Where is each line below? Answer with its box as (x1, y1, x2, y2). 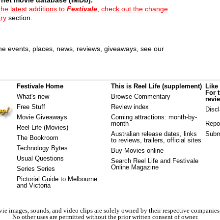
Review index (111, 103, 149, 111)
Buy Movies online (111, 147, 164, 155)
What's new (17, 93, 49, 101)
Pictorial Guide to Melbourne (17, 175, 97, 183)
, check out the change (97, 4, 168, 13)
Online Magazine (111, 164, 159, 171)
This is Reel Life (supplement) (111, 82, 202, 90)
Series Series (17, 165, 55, 173)
